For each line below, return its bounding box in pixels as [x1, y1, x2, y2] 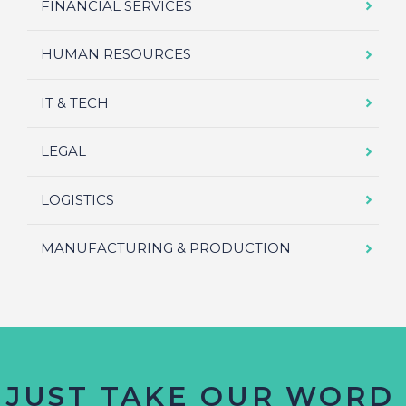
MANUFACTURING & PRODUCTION [41, 239, 291, 257]
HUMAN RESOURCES [41, 45, 191, 63]
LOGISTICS [41, 190, 114, 208]
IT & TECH [41, 93, 109, 111]
